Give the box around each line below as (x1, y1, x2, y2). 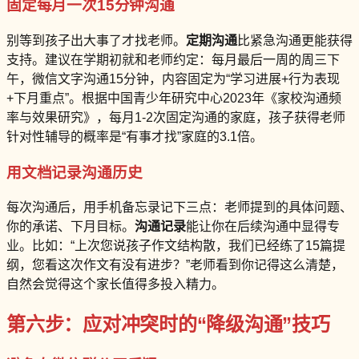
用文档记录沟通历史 (6, 163, 143, 181)
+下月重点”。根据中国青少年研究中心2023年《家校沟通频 (6, 91, 341, 106)
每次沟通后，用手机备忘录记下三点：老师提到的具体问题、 (6, 200, 353, 215)
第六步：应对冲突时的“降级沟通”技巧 (6, 313, 330, 336)
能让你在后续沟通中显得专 (186, 220, 340, 234)
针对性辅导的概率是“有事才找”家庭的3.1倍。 (6, 130, 263, 144)
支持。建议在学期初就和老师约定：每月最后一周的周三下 (6, 53, 340, 67)
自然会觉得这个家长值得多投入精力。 (6, 277, 224, 292)
